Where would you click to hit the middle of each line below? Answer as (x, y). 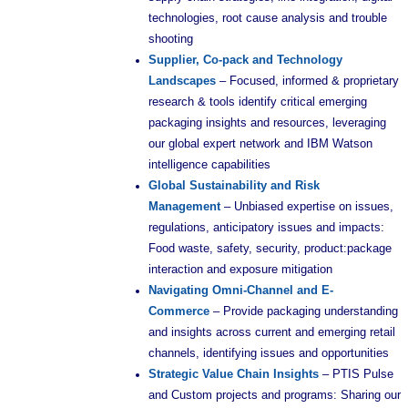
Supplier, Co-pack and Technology (245, 60)
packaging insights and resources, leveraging (267, 123)
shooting (171, 39)
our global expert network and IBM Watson (260, 144)
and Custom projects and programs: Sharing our (275, 395)
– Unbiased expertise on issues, (309, 207)
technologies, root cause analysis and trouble (268, 18)
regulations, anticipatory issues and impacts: (266, 228)
